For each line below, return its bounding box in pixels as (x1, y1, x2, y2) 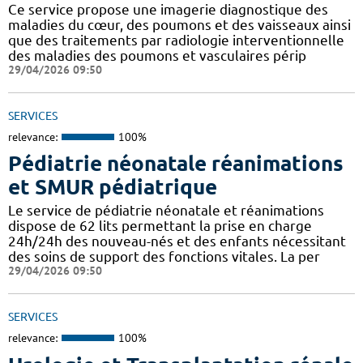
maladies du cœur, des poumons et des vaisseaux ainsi (8, 16, 351, 32)
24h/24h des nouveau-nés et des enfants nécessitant (8, 233, 346, 250)
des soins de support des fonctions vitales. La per (8, 249, 320, 265)
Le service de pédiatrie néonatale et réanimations (8, 203, 324, 219)
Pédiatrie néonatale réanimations (8, 152, 344, 176)
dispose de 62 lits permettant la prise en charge (8, 218, 312, 234)
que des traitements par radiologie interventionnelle (8, 32, 344, 48)
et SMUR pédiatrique (8, 175, 217, 199)
